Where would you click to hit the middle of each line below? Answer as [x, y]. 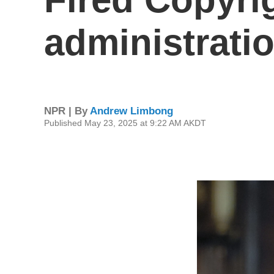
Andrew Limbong [131, 111]
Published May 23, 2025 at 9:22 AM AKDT [125, 123]
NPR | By [67, 111]
